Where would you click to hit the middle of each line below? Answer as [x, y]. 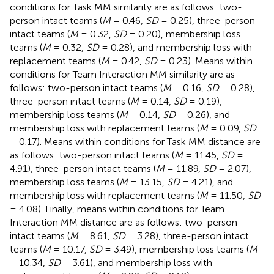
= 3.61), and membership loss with [136, 262]
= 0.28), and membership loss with [176, 47]
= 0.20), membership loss [183, 34]
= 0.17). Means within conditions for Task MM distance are [135, 141]
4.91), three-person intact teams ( [83, 168]
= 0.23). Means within [205, 61]
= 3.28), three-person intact [187, 235]
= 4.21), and [206, 182]
